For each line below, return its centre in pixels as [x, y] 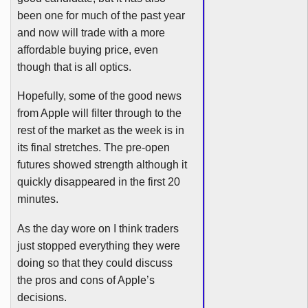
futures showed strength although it [102, 165]
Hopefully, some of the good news [99, 96]
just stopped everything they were [98, 245]
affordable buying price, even [87, 49]
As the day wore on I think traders [98, 228]
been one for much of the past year [101, 15]
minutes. [37, 199]
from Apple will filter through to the [99, 113]
